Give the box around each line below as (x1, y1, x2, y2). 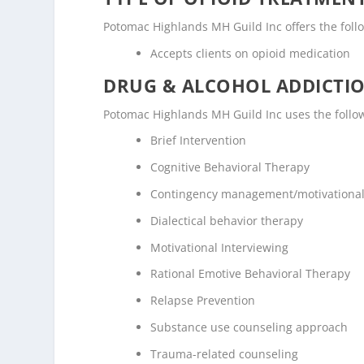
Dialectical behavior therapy (150, 212, 304, 228)
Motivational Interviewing (150, 239, 289, 255)
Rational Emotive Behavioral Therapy (150, 266, 351, 282)
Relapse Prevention (150, 292, 256, 309)
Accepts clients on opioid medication (150, 45, 351, 61)
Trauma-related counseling (150, 345, 299, 362)
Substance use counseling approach (150, 318, 349, 335)
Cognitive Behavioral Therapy (150, 159, 310, 175)
